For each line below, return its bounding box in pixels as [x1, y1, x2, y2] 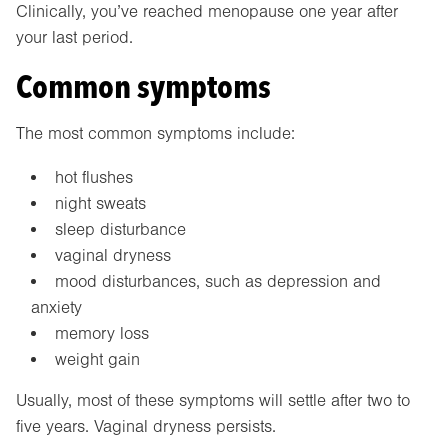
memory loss [54, 324, 149, 344]
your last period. [16, 27, 133, 47]
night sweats [54, 194, 146, 214]
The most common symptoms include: [16, 123, 295, 143]
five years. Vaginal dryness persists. [16, 417, 276, 437]
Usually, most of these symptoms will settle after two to [16, 391, 410, 411]
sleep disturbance [54, 220, 186, 240]
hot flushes [54, 168, 133, 188]
